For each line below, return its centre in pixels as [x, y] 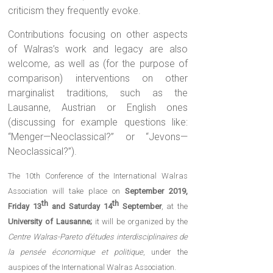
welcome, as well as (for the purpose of [98, 64]
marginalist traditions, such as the [98, 93]
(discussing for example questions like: [98, 122]
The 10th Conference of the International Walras [98, 176]
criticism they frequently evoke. [75, 11]
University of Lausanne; [51, 222]
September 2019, [157, 191]
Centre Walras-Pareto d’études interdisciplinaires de [98, 237]
